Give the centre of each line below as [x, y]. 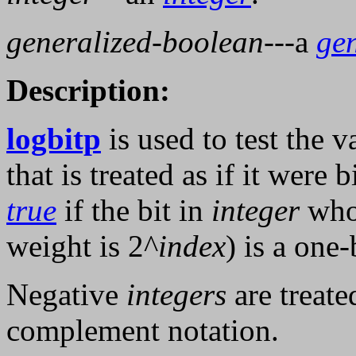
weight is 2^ [82, 246]
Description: [88, 91]
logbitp [54, 139]
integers [176, 295]
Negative [66, 295]
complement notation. [143, 331]
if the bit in [134, 211]
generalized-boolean [135, 42]
